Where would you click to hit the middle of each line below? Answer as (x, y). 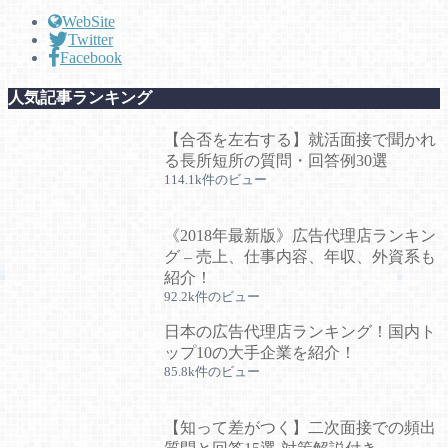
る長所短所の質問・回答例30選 (276, 161)
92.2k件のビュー (212, 297)
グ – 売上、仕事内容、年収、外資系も (300, 257)
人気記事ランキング (80, 97)
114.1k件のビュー (215, 180)
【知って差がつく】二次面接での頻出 (300, 428)
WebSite (88, 21)
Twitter (90, 39)
